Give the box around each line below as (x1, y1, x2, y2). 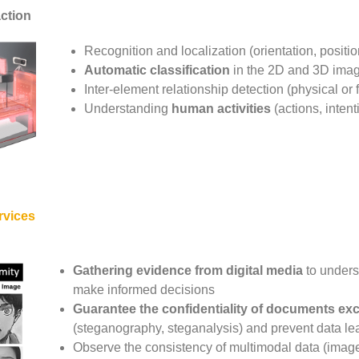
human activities (171, 102, 271, 116)
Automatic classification (83, 63, 230, 78)
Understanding (83, 102, 171, 116)
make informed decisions (72, 282, 215, 296)
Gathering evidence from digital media (72, 263, 303, 277)
